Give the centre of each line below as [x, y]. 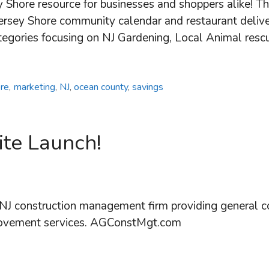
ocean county [101, 87]
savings [147, 87]
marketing [34, 87]
